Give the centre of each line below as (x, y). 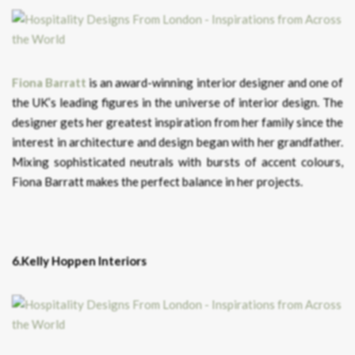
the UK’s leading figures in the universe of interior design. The (177, 102)
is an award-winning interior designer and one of (215, 82)
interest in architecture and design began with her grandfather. (177, 142)
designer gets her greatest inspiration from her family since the (177, 122)
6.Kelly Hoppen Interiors (79, 261)
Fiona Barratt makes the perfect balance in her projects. (157, 181)
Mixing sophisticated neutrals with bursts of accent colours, (177, 162)
